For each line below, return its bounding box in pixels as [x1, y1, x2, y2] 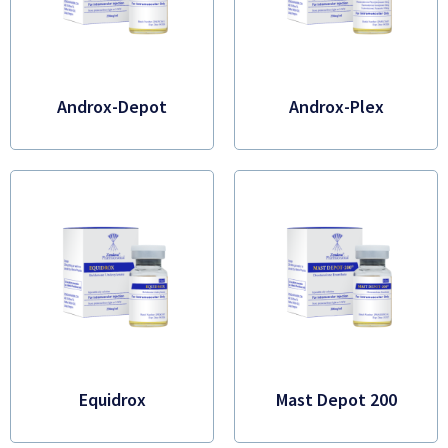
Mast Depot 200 [275, 388, 397, 411]
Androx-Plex [288, 95, 384, 118]
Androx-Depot [57, 95, 167, 118]
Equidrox [78, 388, 146, 411]
